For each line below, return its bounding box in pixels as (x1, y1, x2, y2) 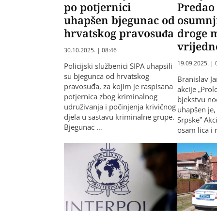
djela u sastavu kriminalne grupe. (64, 111, 174, 122)
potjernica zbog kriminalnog (64, 91, 157, 101)
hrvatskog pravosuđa (64, 25, 174, 40)
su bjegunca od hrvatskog (64, 71, 149, 81)
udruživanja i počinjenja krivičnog (64, 101, 176, 111)
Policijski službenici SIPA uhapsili (64, 61, 172, 71)
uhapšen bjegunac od (64, 12, 175, 27)
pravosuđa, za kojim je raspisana (64, 81, 173, 91)
